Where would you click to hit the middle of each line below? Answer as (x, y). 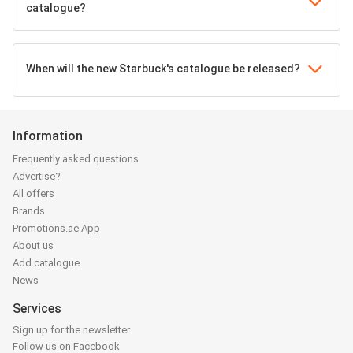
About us (33, 245)
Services (37, 308)
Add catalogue (46, 263)
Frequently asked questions (76, 159)
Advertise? (37, 176)
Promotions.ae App (56, 228)
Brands (29, 211)
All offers (33, 193)
